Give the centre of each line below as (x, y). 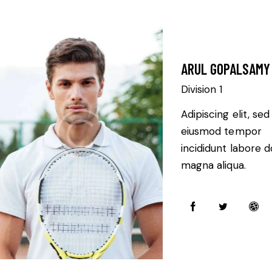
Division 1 (201, 90)
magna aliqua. (213, 165)
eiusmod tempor (221, 131)
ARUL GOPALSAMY (225, 69)
